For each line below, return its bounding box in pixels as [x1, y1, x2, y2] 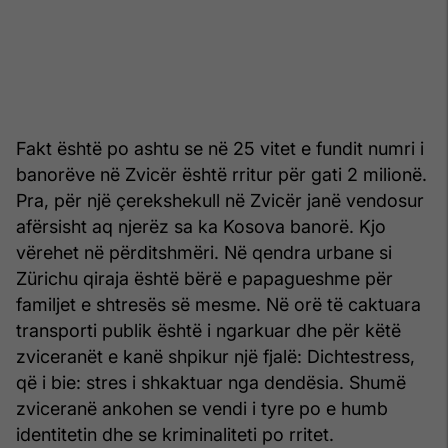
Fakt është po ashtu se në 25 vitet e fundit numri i [16, 137, 424, 159]
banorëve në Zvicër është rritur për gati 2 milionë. [16, 163, 427, 185]
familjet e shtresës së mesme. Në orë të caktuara [16, 293, 421, 315]
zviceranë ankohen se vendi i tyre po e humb [16, 397, 388, 419]
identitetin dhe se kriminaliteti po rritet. [16, 423, 334, 445]
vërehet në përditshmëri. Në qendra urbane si [16, 241, 392, 263]
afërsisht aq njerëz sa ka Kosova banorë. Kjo [16, 215, 386, 237]
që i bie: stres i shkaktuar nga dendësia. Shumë [16, 371, 406, 393]
